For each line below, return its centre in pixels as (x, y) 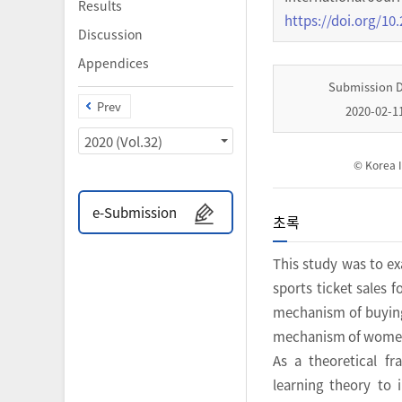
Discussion (110, 34)
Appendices (114, 63)
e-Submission (135, 212)
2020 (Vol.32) (139, 141)
